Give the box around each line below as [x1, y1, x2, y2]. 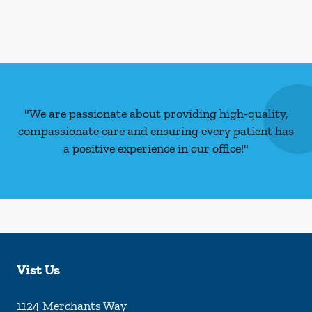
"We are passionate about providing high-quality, [24, 106, 288, 121]
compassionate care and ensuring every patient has [18, 123, 294, 139]
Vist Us [17, 261, 60, 278]
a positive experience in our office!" [63, 141, 249, 156]
